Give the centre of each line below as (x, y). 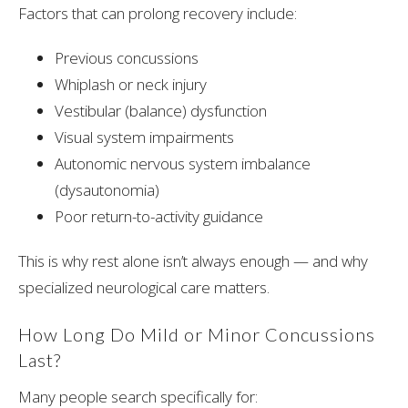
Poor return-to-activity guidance (159, 217)
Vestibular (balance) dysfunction (161, 111)
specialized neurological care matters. (144, 288)
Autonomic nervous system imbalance (183, 164)
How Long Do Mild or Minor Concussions (197, 335)
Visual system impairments (144, 138)
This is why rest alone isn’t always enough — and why (193, 261)
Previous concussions (127, 58)
